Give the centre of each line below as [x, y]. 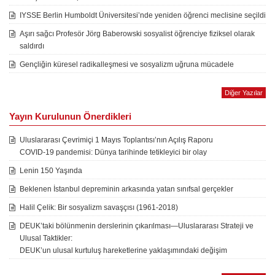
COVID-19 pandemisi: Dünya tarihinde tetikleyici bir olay [113, 153]
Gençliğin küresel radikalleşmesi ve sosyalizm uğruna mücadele [127, 65]
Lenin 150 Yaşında [51, 171]
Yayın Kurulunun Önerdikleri [70, 117]
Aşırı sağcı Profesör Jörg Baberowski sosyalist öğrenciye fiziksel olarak [137, 34]
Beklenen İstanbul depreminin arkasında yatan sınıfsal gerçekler [126, 189]
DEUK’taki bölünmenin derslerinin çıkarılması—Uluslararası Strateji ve [137, 226]
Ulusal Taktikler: [46, 238]
